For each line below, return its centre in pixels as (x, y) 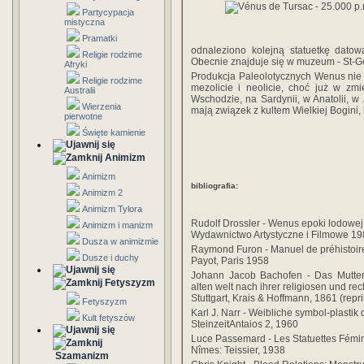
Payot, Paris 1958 (230, 261)
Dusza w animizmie (120, 241)
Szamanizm (82, 356)
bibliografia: (214, 185)
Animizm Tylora (112, 209)
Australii (80, 90)
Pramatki (100, 38)
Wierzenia (102, 106)
